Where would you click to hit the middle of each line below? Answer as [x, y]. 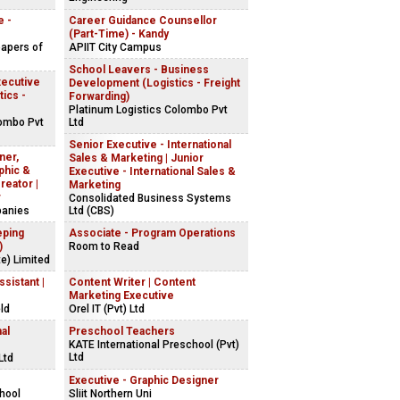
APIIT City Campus [115, 47]
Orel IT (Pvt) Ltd [107, 309]
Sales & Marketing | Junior [136, 158]
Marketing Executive [121, 296]
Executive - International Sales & [152, 171]
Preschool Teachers [122, 331]
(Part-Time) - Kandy [119, 34]
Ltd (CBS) [92, 211]
